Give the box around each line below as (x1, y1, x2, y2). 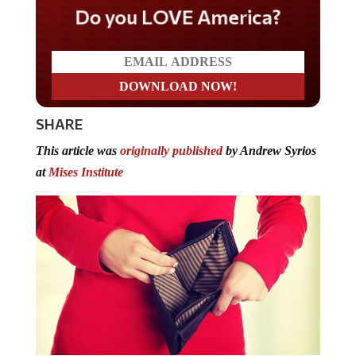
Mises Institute (48, 164, 123, 179)
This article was (35, 143, 120, 157)
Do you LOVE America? (70, 3, 285, 29)
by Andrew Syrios (222, 143, 316, 157)
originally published (119, 143, 222, 157)
